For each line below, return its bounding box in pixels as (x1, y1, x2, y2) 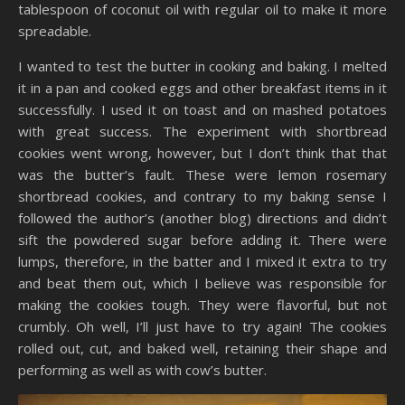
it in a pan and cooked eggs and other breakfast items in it (18, 78, 387, 97)
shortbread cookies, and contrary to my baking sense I (18, 186, 387, 205)
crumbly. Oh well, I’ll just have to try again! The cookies (18, 316, 387, 335)
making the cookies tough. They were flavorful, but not (18, 295, 387, 314)
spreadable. (18, 21, 91, 40)
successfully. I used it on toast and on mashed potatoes (18, 99, 387, 118)
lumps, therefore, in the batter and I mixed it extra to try (18, 251, 387, 270)
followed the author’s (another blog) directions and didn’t (18, 208, 387, 227)
